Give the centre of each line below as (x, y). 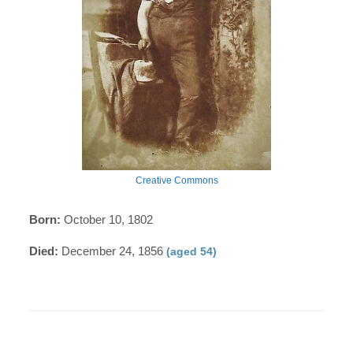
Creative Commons (176, 180)
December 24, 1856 (113, 251)
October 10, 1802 (107, 219)
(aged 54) (192, 251)
